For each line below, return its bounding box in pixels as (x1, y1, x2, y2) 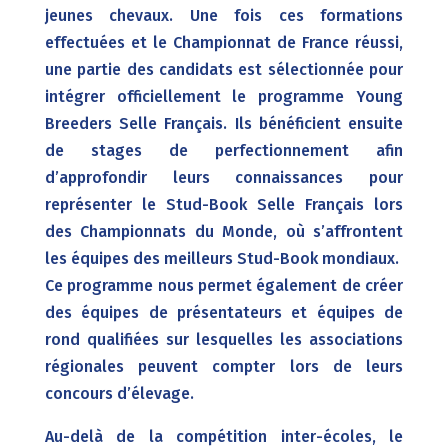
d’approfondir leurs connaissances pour (44, 167, 404, 187)
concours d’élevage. (44, 383, 194, 403)
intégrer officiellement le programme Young (44, 86, 404, 106)
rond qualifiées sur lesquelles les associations (44, 329, 404, 349)
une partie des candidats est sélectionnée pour (44, 59, 404, 79)
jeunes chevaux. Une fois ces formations (44, 5, 404, 25)
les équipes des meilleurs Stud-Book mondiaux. (44, 248, 399, 268)
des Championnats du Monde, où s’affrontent (44, 221, 404, 241)
